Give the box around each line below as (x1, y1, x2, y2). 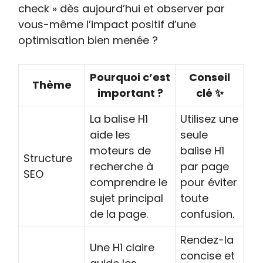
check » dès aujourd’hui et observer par (18, 1, 225, 16)
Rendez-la (180, 232, 234, 247)
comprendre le (90, 175, 168, 190)
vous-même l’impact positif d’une (18, 17, 197, 32)
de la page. (90, 207, 149, 221)
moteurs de (90, 143, 151, 158)
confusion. (180, 207, 235, 221)
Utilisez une (180, 112, 239, 126)
